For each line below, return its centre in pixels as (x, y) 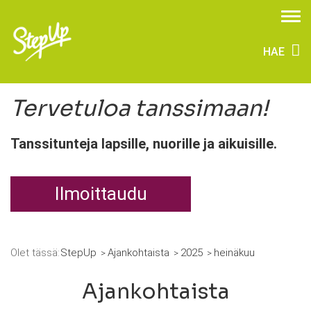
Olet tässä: (35, 253)
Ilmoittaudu (101, 194)
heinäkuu (234, 253)
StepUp (78, 253)
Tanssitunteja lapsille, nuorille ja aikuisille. (144, 144)
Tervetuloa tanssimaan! (139, 108)
